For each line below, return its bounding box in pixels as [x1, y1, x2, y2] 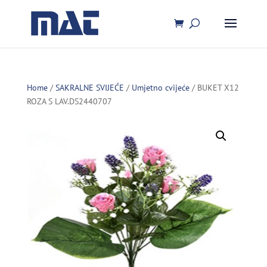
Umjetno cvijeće [131, 82, 190, 93]
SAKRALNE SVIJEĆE [55, 82, 124, 93]
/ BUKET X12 [189, 82, 239, 93]
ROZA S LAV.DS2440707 [26, 96, 112, 107]
